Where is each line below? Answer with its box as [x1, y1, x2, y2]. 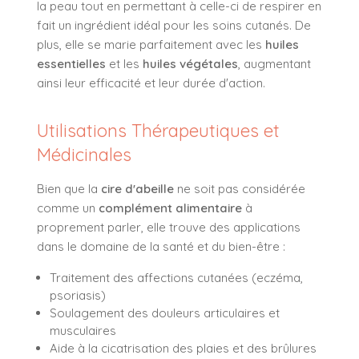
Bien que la [37, 180, 101, 196]
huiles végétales [143, 55, 238, 71]
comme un [37, 200, 99, 216]
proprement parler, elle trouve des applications [37, 219, 301, 235]
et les [106, 55, 143, 71]
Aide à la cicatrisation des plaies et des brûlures [50, 340, 317, 356]
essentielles [37, 55, 106, 71]
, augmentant [238, 55, 311, 71]
